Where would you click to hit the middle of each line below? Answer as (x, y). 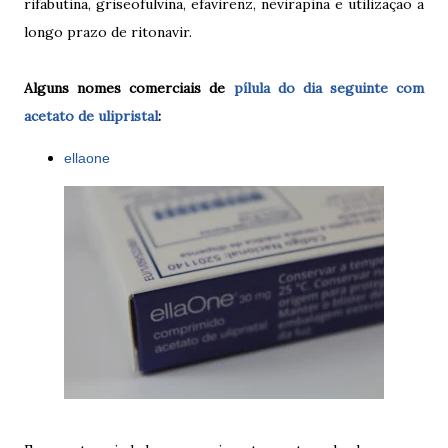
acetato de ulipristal (91, 115)
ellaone (87, 157)
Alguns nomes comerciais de (129, 87)
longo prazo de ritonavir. (108, 31)
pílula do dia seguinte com (328, 87)
